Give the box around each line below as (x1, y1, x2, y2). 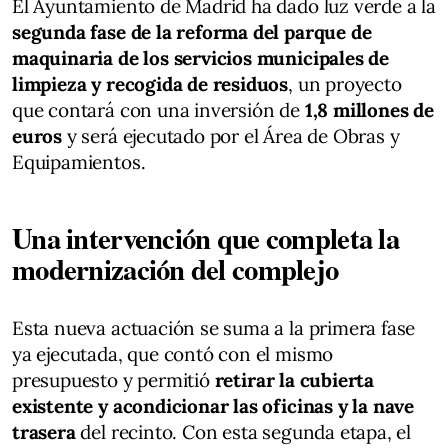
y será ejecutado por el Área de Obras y (62, 123, 400, 148)
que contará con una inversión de (12, 97, 305, 122)
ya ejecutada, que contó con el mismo (12, 341, 334, 366)
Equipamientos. (12, 149, 146, 174)
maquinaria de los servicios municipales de (12, 45, 390, 70)
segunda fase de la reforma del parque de (12, 19, 372, 44)
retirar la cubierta (214, 367, 375, 392)
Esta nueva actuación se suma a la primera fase (12, 315, 416, 340)
